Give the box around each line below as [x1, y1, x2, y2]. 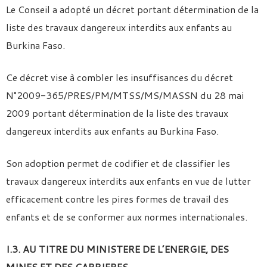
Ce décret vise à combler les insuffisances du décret [6, 70, 233, 84]
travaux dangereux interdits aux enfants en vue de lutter [6, 174, 251, 188]
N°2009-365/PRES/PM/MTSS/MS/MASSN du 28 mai [6, 88, 244, 102]
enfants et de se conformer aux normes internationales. [6, 210, 247, 223]
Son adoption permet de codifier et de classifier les [6, 156, 230, 170]
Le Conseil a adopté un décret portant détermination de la [6, 2, 259, 16]
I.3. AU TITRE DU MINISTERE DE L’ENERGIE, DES [6, 242, 229, 256]
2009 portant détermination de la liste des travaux [6, 106, 228, 120]
